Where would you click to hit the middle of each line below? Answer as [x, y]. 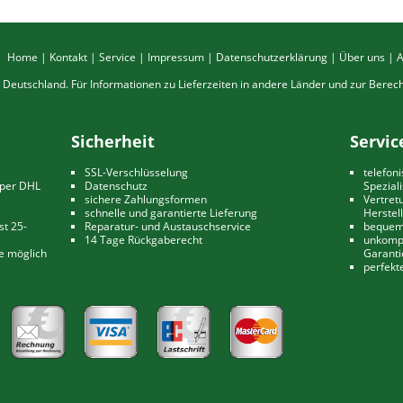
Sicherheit [113, 141]
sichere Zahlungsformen [146, 199]
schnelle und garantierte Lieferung [171, 213]
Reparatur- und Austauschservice [168, 226]
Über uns [362, 57]
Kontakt [68, 57]
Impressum [175, 57]
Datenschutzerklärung [271, 57]
